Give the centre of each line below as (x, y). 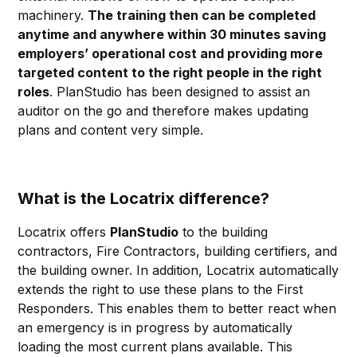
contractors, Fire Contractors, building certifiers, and (178, 251)
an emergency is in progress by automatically (155, 328)
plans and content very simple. (113, 130)
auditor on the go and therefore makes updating (163, 111)
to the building (224, 232)
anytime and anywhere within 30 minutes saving (172, 35)
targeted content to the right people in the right (170, 73)
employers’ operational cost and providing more (171, 54)
